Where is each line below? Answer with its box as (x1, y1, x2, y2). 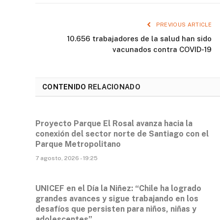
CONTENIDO (42, 83, 88, 91)
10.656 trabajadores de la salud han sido (67, 34, 212, 43)
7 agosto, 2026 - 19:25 (35, 155, 98, 162)
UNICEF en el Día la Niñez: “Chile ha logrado (35, 184, 201, 193)
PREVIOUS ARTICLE (154, 22, 212, 28)
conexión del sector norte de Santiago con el (35, 129, 209, 139)
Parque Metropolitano (35, 139, 121, 149)
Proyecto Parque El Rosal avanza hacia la (35, 119, 192, 129)
